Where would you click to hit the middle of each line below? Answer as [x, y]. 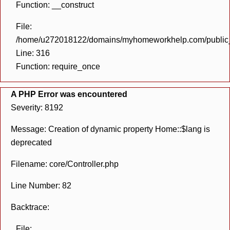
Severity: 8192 [37, 108]
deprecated [31, 142]
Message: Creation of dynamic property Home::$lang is [110, 129]
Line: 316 [33, 53]
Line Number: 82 [41, 186]
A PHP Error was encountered [69, 94]
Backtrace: [30, 207]
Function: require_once [58, 66]
